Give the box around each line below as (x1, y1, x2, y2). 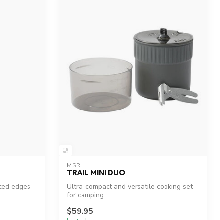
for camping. (67, 191, 105, 200)
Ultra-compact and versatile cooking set (67, 182, 192, 192)
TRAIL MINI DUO (67, 168, 125, 178)
